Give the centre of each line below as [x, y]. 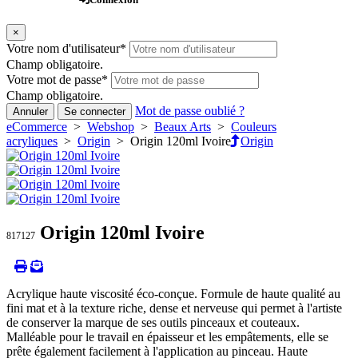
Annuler [30, 112]
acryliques [32, 141]
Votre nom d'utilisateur [63, 49]
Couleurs [254, 127]
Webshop [111, 127]
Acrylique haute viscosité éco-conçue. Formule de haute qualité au [173, 294]
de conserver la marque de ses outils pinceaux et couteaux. [153, 323]
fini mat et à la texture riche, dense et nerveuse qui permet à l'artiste [174, 308]
